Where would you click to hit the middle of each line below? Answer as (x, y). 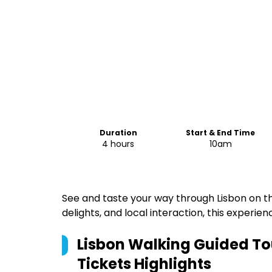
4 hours (118, 144)
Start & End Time (221, 133)
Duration (118, 133)
